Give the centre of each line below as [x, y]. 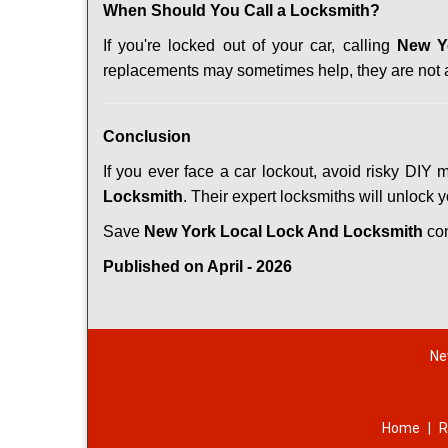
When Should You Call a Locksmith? [241, 10]
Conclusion [147, 136]
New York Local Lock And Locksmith [283, 231]
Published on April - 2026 [197, 266]
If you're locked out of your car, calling [250, 45]
